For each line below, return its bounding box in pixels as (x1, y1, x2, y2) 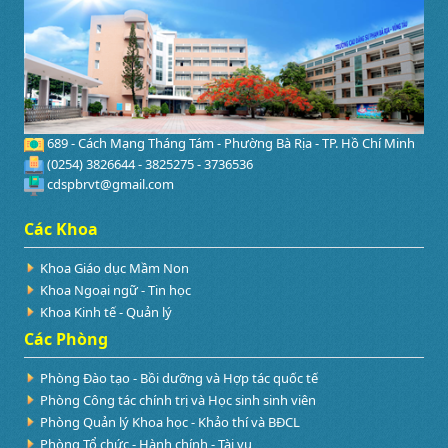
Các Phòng (24, 327, 108, 350)
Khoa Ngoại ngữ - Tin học (40, 280, 191, 299)
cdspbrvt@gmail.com (44, 175, 174, 194)
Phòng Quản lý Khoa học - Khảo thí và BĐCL (40, 412, 300, 431)
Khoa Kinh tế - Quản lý (40, 302, 172, 321)
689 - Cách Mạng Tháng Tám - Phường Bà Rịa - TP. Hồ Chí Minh (44, 134, 415, 153)
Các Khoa (24, 217, 98, 240)
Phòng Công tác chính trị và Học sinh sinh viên (40, 390, 316, 409)
